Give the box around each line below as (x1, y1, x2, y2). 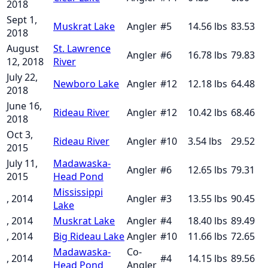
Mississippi (53, 185, 103, 199)
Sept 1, (7, 13, 37, 26)
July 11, (7, 156, 38, 170)
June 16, (7, 99, 42, 112)
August (7, 41, 39, 55)
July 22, (7, 70, 38, 84)
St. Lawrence (53, 41, 111, 55)
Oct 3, (7, 127, 33, 141)
